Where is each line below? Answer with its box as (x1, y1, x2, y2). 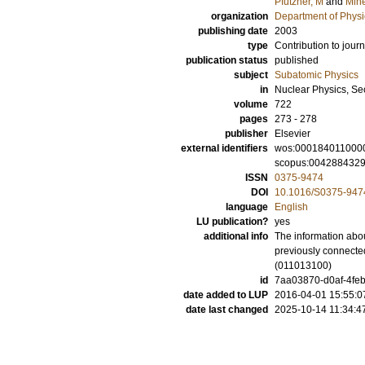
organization (211, 11, 268, 22)
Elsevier (275, 128, 310, 139)
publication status (186, 55, 268, 66)
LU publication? (196, 216, 268, 227)
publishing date (198, 25, 268, 37)
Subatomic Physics (275, 69, 358, 81)
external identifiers (181, 143, 268, 154)
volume (234, 99, 268, 110)
